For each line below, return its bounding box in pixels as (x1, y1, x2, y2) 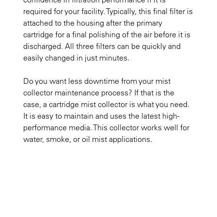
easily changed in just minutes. (23, 53, 129, 63)
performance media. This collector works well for (23, 123, 189, 133)
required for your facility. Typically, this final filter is (23, 6, 193, 16)
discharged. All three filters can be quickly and (23, 41, 181, 51)
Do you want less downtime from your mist (23, 76, 170, 86)
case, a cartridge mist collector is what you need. (23, 99, 189, 109)
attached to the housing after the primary (23, 18, 162, 28)
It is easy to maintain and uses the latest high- (23, 111, 179, 121)
